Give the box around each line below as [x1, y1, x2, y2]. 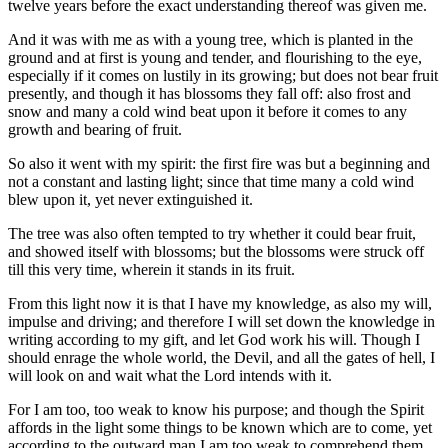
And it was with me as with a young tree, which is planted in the [8, 31, 413, 49]
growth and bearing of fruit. [8, 121, 182, 139]
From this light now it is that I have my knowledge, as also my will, [8, 295, 432, 313]
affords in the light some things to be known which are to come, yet [8, 419, 432, 437]
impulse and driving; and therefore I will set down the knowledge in [8, 313, 435, 331]
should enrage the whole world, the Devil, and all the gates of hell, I [8, 349, 435, 367]
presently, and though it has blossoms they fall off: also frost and [8, 85, 411, 103]
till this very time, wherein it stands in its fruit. [8, 261, 295, 279]
